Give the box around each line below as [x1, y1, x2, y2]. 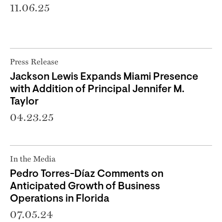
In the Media [10, 152, 55, 164]
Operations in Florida [10, 193, 110, 204]
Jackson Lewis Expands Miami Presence [10, 71, 198, 82]
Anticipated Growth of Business [10, 181, 160, 192]
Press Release [10, 55, 58, 67]
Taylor [10, 96, 39, 107]
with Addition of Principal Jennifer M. [10, 84, 184, 95]
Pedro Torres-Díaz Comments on [10, 168, 164, 179]
